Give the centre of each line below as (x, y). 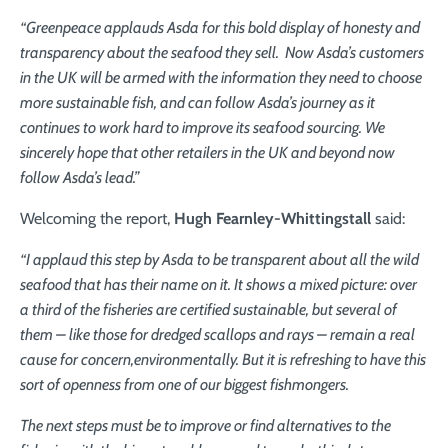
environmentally (185, 359)
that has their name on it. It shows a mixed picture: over (245, 284)
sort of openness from (89, 384)
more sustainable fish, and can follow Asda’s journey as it (197, 102)
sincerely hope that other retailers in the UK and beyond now (207, 152)
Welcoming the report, (97, 218)
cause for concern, (77, 359)
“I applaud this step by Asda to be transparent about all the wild (219, 259)
